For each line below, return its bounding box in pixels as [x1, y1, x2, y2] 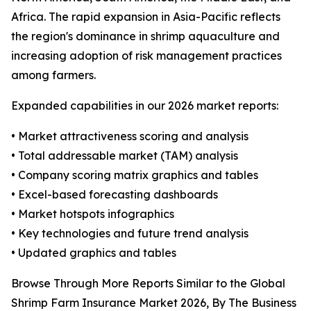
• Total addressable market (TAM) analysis [11, 149, 238, 163]
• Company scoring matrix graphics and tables [11, 168, 258, 183]
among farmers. [11, 68, 96, 83]
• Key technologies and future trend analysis [11, 226, 249, 241]
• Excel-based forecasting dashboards [11, 187, 218, 202]
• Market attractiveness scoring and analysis [11, 129, 249, 144]
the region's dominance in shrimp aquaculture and [11, 29, 280, 44]
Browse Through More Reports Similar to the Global [11, 276, 285, 291]
